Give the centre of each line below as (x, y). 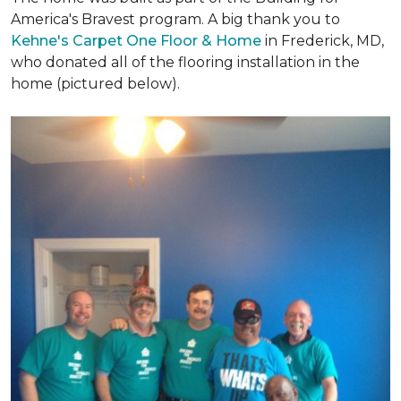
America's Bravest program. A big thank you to (175, 19)
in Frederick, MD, (323, 41)
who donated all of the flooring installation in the (185, 62)
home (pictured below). (95, 84)
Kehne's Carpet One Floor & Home (136, 41)
